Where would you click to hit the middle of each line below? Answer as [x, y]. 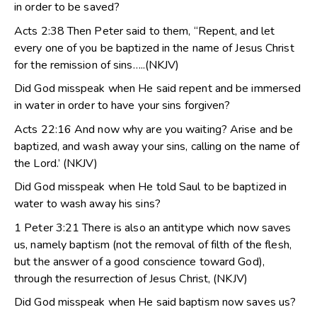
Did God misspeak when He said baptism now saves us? [155, 302]
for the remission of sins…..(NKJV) [97, 65]
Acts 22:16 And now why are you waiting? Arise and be [154, 129]
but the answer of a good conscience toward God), [139, 261]
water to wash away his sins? [87, 204]
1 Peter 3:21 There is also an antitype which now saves [153, 227]
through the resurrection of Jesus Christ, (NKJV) [131, 278]
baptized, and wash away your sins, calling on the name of [157, 146]
